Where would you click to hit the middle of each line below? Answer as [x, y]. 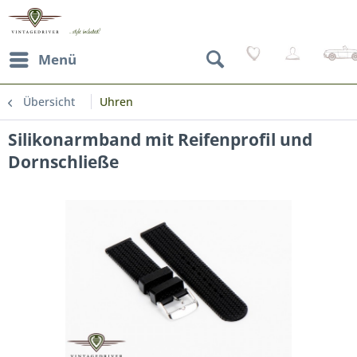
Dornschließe [63, 162]
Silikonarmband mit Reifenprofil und [160, 139]
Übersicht [49, 102]
